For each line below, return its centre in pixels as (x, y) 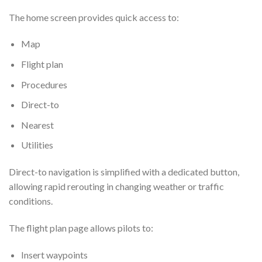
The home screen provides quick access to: (94, 17)
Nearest (37, 125)
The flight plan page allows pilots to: (81, 227)
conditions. (31, 201)
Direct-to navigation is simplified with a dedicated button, (124, 172)
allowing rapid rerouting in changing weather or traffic (116, 187)
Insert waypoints (54, 254)
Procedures (44, 84)
